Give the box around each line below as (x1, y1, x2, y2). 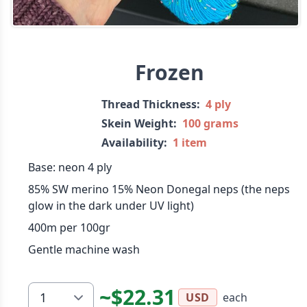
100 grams (182, 116, 238, 131)
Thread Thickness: (101, 97, 200, 112)
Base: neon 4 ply (27, 160, 112, 175)
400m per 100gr (27, 220, 110, 235)
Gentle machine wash (27, 242, 140, 257)
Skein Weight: (101, 116, 177, 131)
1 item (172, 135, 207, 150)
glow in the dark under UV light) (27, 198, 194, 213)
